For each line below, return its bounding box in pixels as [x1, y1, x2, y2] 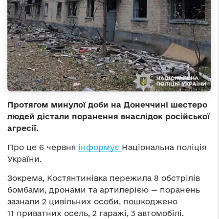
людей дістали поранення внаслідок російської [7, 111, 210, 121]
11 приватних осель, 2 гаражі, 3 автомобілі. [7, 208, 184, 218]
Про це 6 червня [7, 142, 78, 152]
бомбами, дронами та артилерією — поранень [7, 185, 200, 194]
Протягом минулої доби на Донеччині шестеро [7, 100, 207, 109]
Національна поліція [122, 142, 206, 152]
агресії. [7, 123, 39, 132]
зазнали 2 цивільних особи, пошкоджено [7, 197, 177, 206]
